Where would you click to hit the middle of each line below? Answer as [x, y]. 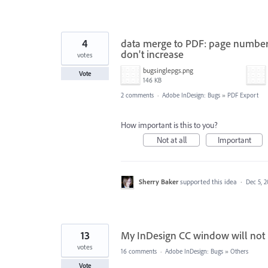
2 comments [137, 95]
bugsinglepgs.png [168, 70]
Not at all [171, 140]
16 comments [139, 251]
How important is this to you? [169, 125]
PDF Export [243, 95]
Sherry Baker [159, 181]
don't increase [152, 54]
